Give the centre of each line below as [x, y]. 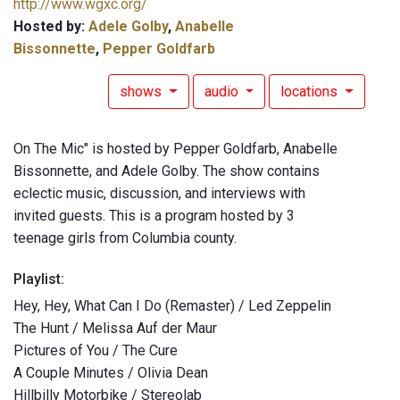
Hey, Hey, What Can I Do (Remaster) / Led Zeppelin [172, 306]
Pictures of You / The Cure [96, 351]
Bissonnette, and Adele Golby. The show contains [167, 171]
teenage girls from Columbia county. [125, 238]
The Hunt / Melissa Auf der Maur [115, 329]
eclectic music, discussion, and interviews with [159, 194]
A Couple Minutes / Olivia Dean [111, 373]
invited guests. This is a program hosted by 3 [154, 216]
